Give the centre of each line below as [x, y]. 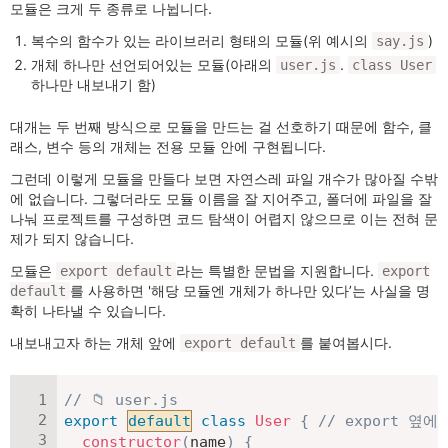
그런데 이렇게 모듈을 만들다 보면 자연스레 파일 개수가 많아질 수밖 [224, 179]
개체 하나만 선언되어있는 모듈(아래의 [153, 65]
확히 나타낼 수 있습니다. [88, 311]
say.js [400, 41]
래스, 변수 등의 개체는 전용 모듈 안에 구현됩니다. [168, 147]
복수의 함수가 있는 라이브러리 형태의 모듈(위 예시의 [201, 40]
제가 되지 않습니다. [72, 239]
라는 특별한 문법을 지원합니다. [277, 271]
